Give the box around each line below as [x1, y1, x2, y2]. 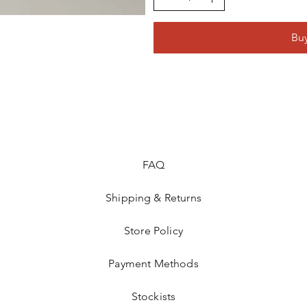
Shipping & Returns [106, 191, 201, 204]
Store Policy [124, 224, 183, 237]
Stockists [131, 290, 176, 303]
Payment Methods [108, 257, 199, 270]
